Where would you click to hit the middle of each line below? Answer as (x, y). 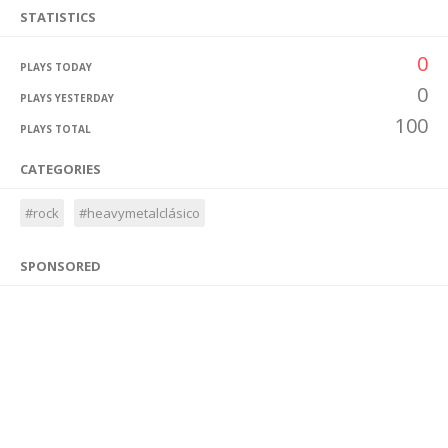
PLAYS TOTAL (55, 129)
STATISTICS (58, 17)
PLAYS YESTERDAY (67, 98)
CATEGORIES (60, 169)
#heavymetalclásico (139, 213)
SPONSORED (60, 266)
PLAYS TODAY (56, 67)
